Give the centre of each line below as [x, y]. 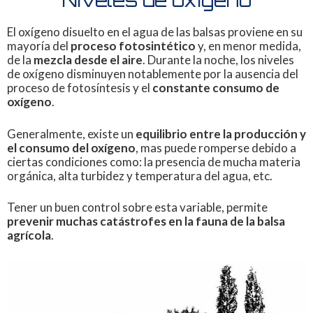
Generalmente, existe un [71, 133]
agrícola [29, 235]
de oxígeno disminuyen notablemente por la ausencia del [153, 74]
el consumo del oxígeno [71, 147]
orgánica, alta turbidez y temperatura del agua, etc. [140, 175]
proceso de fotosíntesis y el [80, 88]
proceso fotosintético [133, 46]
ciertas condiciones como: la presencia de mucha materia [154, 161]
